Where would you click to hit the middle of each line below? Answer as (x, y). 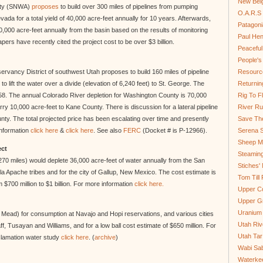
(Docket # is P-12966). (174, 130)
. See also (108, 130)
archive (105, 237)
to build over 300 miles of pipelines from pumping (128, 6)
